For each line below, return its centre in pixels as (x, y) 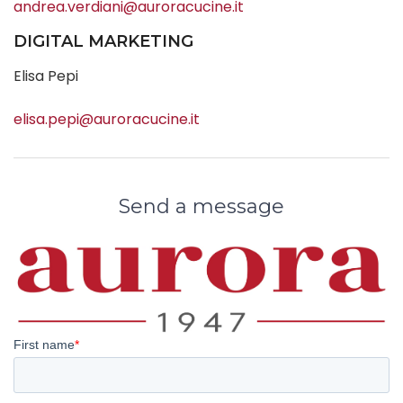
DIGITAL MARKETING (103, 41)
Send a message (201, 206)
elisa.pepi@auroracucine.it (107, 119)
